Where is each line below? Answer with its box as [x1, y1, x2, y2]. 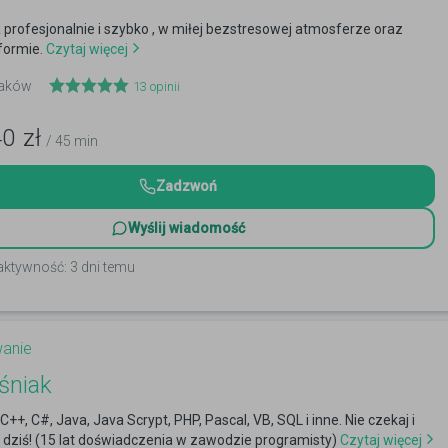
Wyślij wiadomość [127, 220, 245, 236]
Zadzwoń [155, 178, 217, 194]
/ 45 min [46, 133, 98, 149]
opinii [147, 79, 180, 94]
